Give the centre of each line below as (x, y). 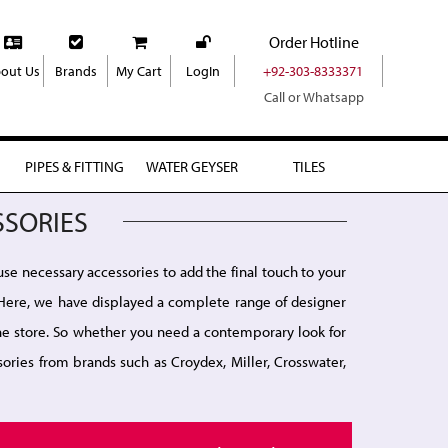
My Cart (139, 71)
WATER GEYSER (191, 166)
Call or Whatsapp (313, 97)
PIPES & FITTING (74, 166)
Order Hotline (313, 42)
